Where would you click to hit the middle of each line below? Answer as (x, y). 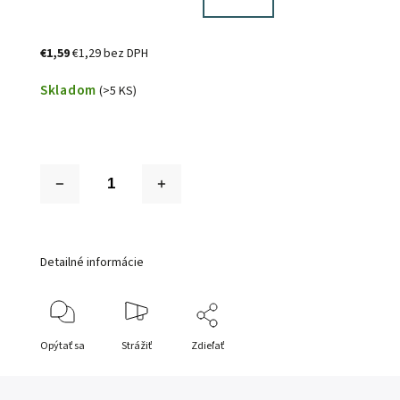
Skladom (68, 91)
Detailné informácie (92, 263)
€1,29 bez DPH (111, 54)
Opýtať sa (63, 346)
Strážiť (136, 346)
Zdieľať (208, 346)
